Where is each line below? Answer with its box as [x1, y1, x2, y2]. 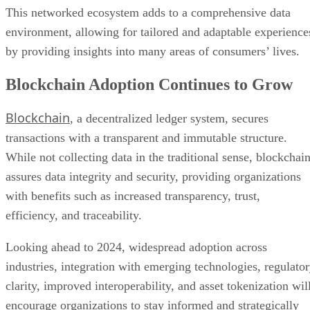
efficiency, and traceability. [6, 208, 145, 222]
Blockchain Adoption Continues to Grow [6, 75, 293, 94]
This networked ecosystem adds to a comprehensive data [6, 6, 291, 20]
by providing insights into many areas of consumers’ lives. [6, 44, 303, 59]
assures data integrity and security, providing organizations [6, 169, 301, 183]
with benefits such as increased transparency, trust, [6, 188, 260, 203]
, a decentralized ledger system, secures [70, 111, 268, 125]
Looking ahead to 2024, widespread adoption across [6, 239, 267, 254]
